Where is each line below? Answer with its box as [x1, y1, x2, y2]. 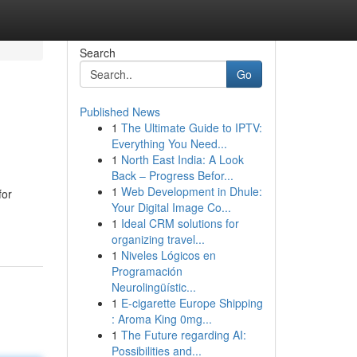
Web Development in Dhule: [120, 183, 262, 199]
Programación [111, 263, 182, 279]
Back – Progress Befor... [111, 167, 233, 183]
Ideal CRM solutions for [120, 215, 239, 231]
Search [79, 45, 116, 61]
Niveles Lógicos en [120, 247, 216, 263]
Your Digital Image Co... [111, 199, 231, 215]
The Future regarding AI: [120, 327, 246, 343]
